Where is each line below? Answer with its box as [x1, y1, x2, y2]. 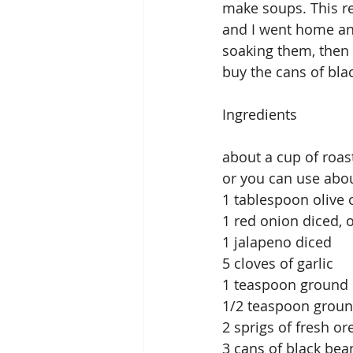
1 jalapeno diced [222, 232, 332, 251]
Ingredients [222, 104, 297, 124]
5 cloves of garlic [222, 253, 333, 273]
